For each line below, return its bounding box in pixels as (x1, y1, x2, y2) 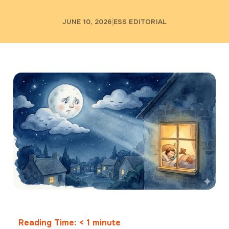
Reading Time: (18, 217, 79, 228)
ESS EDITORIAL (113, 17, 167, 27)
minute (93, 217, 121, 228)
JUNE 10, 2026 (62, 17, 112, 27)
